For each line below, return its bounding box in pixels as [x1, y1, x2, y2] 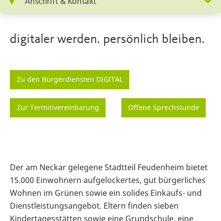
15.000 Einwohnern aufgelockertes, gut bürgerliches [10, 174, 206, 185]
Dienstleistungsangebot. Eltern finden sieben [10, 200, 179, 211]
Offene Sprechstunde [128, 103, 199, 112]
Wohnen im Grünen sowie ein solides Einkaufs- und [10, 187, 202, 198]
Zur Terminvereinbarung [16, 103, 99, 112]
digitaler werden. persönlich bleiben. [10, 33, 205, 46]
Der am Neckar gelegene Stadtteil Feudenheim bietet [10, 161, 208, 173]
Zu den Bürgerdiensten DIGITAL [16, 74, 123, 84]
